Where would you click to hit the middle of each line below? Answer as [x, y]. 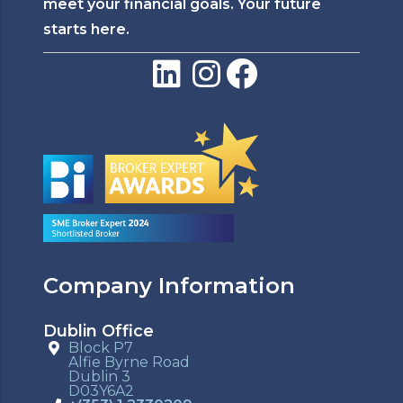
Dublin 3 [99, 376]
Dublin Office [99, 331]
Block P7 [101, 347]
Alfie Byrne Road [129, 362]
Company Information [169, 285]
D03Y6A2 [101, 390]
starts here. [86, 30]
